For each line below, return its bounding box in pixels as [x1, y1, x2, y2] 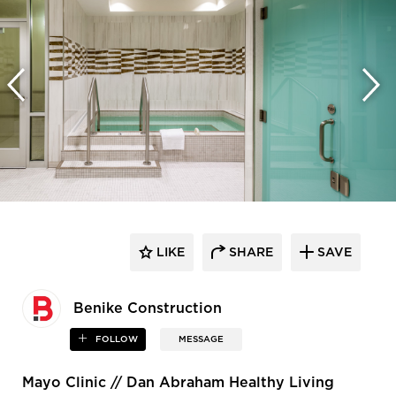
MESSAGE [179, 335, 225, 345]
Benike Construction [73, 301, 222, 316]
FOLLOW [93, 335, 139, 345]
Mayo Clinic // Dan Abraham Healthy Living [22, 376, 334, 391]
